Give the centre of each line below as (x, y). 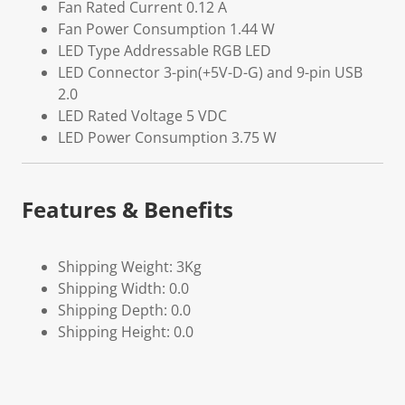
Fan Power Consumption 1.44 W (166, 29)
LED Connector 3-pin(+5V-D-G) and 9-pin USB (210, 72)
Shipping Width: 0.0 (123, 288)
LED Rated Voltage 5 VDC (142, 116)
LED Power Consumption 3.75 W (167, 137)
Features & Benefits (127, 209)
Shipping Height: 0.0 (126, 332)
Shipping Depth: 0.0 (124, 310)
